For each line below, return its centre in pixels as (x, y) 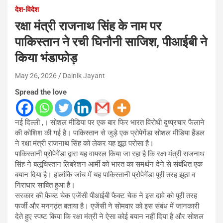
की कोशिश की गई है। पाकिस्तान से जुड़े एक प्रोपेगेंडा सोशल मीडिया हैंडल (110, 133)
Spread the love (41, 92)
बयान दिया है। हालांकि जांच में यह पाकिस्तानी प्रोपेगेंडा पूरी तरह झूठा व (105, 174)
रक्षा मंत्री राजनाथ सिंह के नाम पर (88, 26)
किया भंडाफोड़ (46, 58)
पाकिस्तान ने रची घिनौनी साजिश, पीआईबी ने (111, 42)
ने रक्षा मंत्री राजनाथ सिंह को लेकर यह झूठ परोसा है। (84, 143)
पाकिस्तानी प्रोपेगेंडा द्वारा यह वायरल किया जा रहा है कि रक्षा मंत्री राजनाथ (110, 154)
